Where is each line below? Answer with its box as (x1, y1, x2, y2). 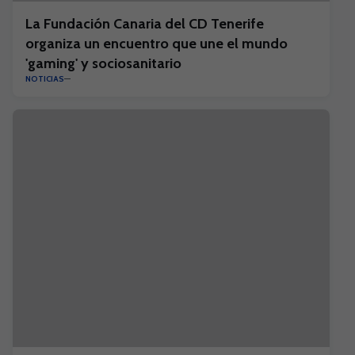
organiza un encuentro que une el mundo (25, 35, 288, 52)
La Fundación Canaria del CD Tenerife (25, 15, 264, 32)
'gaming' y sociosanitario (25, 55, 181, 72)
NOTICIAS (25, 74, 64, 84)
